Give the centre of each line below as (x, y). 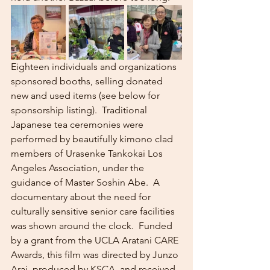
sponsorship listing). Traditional (80, 110)
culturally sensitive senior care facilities (94, 211)
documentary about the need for (82, 197)
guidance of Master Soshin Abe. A (86, 182)
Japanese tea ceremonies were (78, 124)
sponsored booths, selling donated (88, 81)
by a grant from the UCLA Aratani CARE (96, 240)
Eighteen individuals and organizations (95, 67)
